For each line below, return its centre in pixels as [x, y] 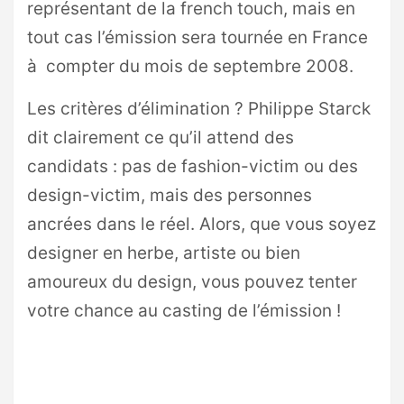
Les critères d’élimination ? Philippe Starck [199, 109]
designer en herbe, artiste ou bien [164, 253]
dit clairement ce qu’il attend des [161, 138]
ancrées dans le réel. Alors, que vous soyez [202, 224]
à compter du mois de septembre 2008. [190, 66]
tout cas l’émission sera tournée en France [197, 37]
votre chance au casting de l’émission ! [184, 311]
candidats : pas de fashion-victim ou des [193, 166]
